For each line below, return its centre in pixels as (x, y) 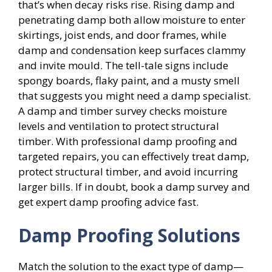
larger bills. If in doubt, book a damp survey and (134, 186)
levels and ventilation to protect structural (119, 126)
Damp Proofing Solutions (129, 235)
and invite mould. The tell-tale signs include (123, 65)
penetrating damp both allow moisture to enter (132, 19)
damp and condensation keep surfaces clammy (132, 50)
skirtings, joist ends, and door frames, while (122, 35)
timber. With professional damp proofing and (128, 141)
